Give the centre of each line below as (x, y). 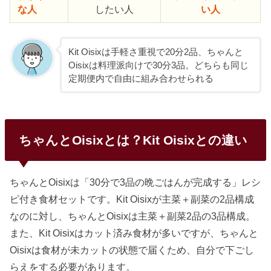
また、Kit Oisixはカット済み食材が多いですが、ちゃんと (134, 233)
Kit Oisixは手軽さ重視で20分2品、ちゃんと (155, 52)
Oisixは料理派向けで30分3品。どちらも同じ (158, 65)
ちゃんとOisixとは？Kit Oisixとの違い (133, 140)
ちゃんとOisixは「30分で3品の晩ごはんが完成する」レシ (135, 182)
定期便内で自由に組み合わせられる (141, 78)
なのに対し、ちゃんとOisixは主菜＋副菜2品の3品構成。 (133, 216)
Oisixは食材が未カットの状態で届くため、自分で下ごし (132, 250)
